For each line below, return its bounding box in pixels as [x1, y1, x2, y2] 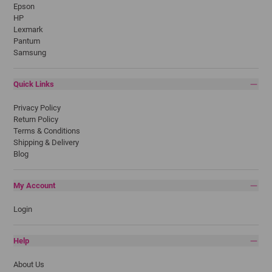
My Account [13, 181, 55, 190]
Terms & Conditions [13, 126, 80, 135]
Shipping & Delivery [13, 138, 79, 147]
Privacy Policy [13, 103, 61, 112]
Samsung [13, 48, 46, 57]
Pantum [13, 36, 40, 46]
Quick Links [13, 80, 54, 89]
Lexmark [13, 25, 43, 34]
